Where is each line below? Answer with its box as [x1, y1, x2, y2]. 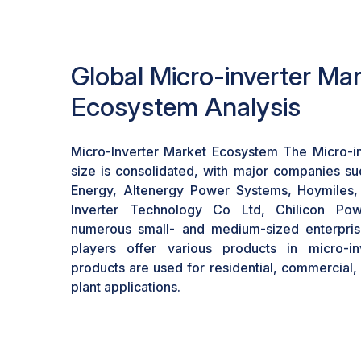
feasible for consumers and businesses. [71, 24, 311, 40]
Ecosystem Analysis [71, 91, 301, 122]
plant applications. [71, 279, 180, 295]
